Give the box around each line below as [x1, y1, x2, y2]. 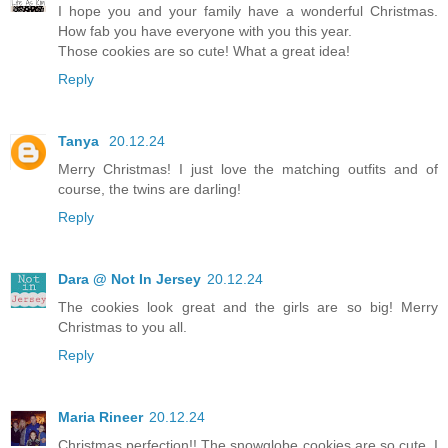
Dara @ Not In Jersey [58, 271, 201, 288]
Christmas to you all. [58, 319, 187, 336]
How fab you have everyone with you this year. [58, 23, 352, 40]
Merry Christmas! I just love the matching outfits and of [58, 161, 438, 178]
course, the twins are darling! [58, 181, 241, 198]
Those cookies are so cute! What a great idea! [58, 43, 350, 60]
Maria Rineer [58, 409, 143, 426]
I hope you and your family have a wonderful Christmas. [58, 3, 438, 20]
